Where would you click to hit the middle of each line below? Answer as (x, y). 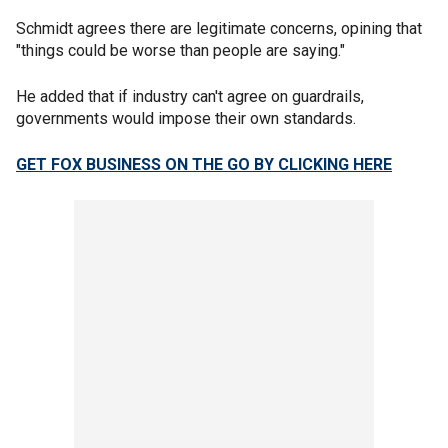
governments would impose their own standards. (188, 118)
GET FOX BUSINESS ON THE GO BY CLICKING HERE (204, 164)
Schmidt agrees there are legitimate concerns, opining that (219, 28)
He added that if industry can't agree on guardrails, (190, 96)
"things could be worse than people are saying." (180, 50)
